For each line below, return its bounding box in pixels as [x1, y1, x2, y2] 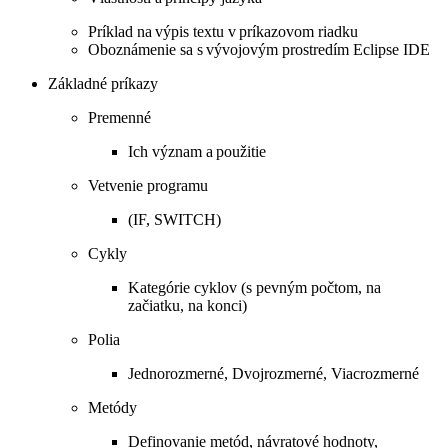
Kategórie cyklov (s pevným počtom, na [128, 278, 381, 296]
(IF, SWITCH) [128, 210, 221, 228]
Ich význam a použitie [128, 142, 266, 160]
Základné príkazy [48, 74, 158, 92]
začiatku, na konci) [128, 296, 247, 314]
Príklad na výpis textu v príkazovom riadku [88, 22, 358, 40]
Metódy [88, 398, 137, 416]
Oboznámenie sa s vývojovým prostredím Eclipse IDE [88, 40, 430, 58]
